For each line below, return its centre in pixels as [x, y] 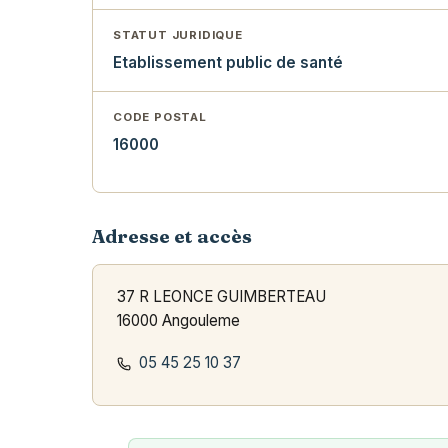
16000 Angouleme [178, 321]
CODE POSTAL [160, 117]
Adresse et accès [172, 237]
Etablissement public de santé [228, 63]
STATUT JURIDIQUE [178, 35]
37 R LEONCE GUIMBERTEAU [221, 297]
